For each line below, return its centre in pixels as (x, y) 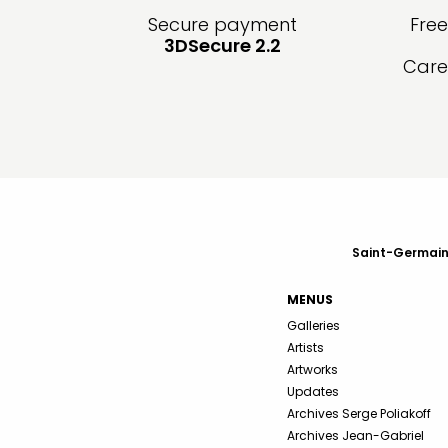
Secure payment (222, 25)
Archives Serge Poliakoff (359, 414)
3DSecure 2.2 (222, 46)
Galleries (313, 326)
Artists (305, 348)
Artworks (312, 370)
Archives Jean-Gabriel (355, 436)
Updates (313, 392)
